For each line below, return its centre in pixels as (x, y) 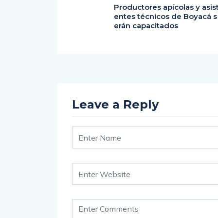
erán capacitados (146, 26)
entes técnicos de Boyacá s (165, 16)
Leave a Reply (115, 104)
